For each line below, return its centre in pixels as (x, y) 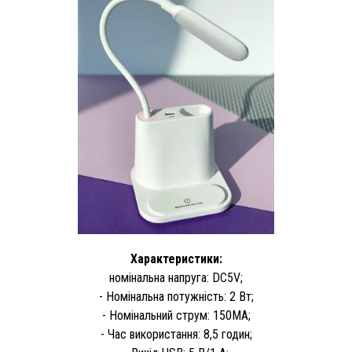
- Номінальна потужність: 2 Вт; (176, 297)
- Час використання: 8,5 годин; (176, 335)
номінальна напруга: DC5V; (176, 278)
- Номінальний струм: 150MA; (176, 316)
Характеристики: (176, 259)
